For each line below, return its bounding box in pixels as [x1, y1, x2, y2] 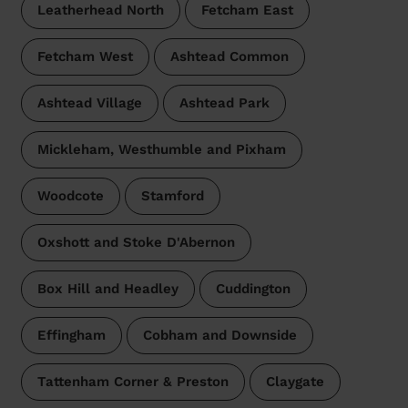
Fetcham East [200, 2, 293, 19]
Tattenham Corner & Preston [36, 373, 229, 391]
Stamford [140, 188, 204, 205]
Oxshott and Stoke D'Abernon [36, 234, 235, 251]
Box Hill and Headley [36, 280, 178, 298]
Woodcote [36, 188, 104, 205]
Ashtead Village [36, 95, 142, 112]
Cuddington [215, 280, 291, 298]
